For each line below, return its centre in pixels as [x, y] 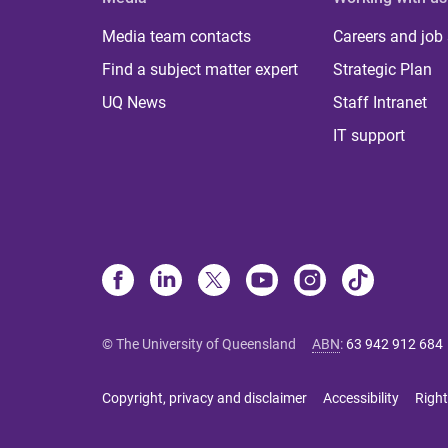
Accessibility [361, 398]
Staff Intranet [380, 102]
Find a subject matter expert [200, 69]
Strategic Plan [383, 69]
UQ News [134, 102]
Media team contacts [176, 36]
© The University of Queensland [199, 344]
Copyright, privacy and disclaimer [204, 398]
